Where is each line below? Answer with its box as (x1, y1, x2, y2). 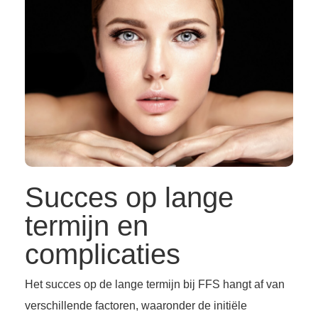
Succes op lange (25, 182, 234, 214)
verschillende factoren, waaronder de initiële (25, 300, 247, 312)
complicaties (25, 238, 180, 270)
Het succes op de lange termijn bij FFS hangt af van (25, 278, 285, 291)
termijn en (25, 210, 148, 242)
